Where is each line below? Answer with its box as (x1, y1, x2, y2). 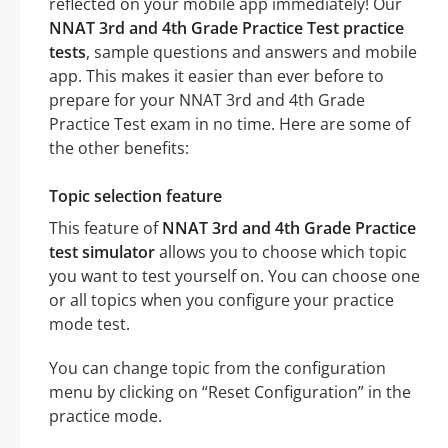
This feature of (49, 216, 162, 239)
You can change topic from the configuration (49, 356, 386, 379)
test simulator (49, 240, 155, 263)
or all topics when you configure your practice (49, 288, 394, 311)
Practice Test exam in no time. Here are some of (49, 112, 410, 135)
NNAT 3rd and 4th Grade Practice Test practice (49, 16, 404, 39)
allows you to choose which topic (155, 240, 407, 263)
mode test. (49, 312, 130, 335)
